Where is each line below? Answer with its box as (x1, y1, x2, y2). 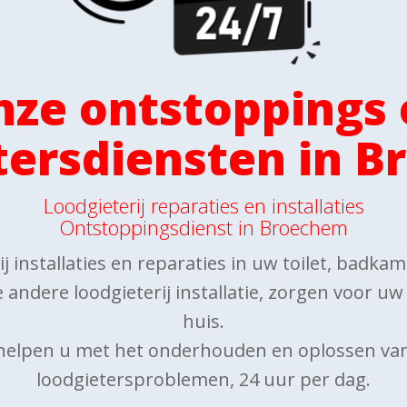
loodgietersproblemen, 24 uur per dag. (36, 367, 371, 392)
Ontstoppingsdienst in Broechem (59, 213, 348, 242)
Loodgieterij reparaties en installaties (43, 192, 364, 220)
